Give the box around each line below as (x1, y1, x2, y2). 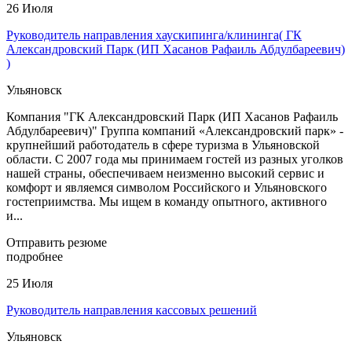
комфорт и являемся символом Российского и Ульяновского (6, 180, 327, 194)
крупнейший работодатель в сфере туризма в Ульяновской (6, 137, 320, 152)
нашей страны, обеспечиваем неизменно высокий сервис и (6, 166, 324, 180)
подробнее (6, 249, 63, 263)
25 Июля (6, 276, 53, 290)
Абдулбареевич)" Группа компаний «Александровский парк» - (6, 123, 343, 137)
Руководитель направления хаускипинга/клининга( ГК (6, 27, 302, 42)
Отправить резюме (6, 235, 107, 249)
